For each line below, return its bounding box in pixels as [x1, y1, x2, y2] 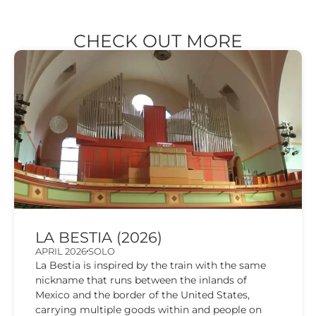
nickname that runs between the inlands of [35, 273, 247, 286]
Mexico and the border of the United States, [35, 288, 250, 301]
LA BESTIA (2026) [35, 228, 162, 246]
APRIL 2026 [35, 245, 87, 257]
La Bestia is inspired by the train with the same [35, 258, 266, 272]
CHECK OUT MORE [73, 30, 243, 51]
